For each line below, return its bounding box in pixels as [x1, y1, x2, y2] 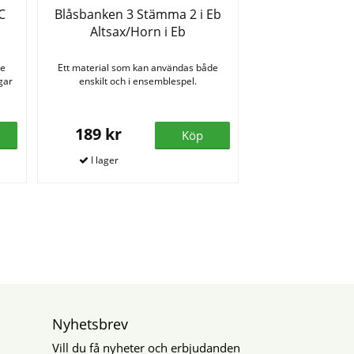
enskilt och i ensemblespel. [78, 73, 197, 88]
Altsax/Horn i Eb [89, 22, 186, 40]
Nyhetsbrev [52, 314, 129, 333]
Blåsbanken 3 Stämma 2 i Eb [54, 5, 221, 23]
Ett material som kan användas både [57, 60, 218, 74]
